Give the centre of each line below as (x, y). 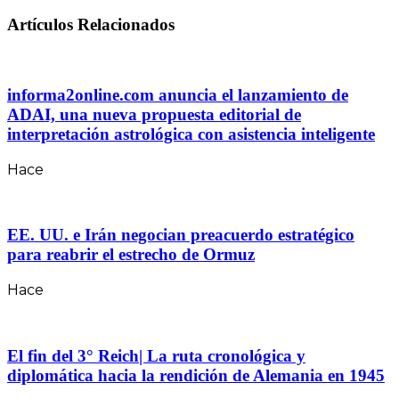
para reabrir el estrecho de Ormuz (131, 255)
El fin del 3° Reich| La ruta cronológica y (156, 355)
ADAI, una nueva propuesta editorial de (154, 114)
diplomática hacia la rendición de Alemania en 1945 (196, 375)
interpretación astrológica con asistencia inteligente (191, 134)
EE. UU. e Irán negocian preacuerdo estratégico (181, 235)
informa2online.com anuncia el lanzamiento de (178, 94)
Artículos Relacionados (91, 25)
